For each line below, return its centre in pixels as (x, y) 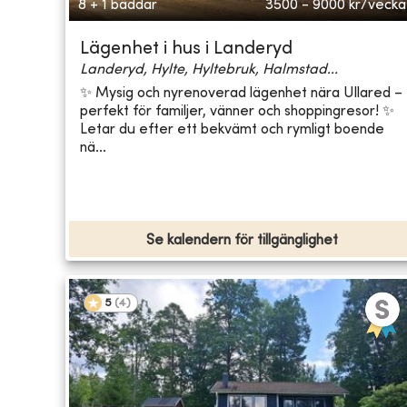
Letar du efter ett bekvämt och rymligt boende (232, 129)
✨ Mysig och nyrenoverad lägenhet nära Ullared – (241, 93)
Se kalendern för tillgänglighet (243, 241)
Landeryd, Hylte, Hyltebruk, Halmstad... (209, 70)
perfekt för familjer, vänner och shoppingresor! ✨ (237, 111)
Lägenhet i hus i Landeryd (186, 50)
